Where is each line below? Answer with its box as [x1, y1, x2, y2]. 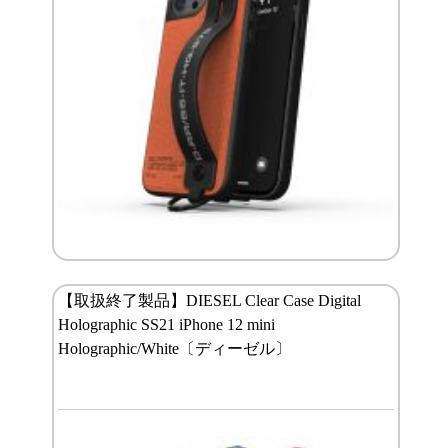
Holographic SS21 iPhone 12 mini [57, 316, 275, 334]
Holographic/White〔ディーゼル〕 [57, 340, 291, 358]
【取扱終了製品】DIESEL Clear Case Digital [57, 292, 361, 310]
